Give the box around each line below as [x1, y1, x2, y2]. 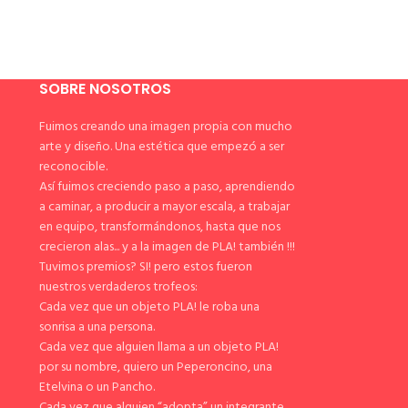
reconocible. [38, 157, 107, 178]
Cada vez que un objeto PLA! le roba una [38, 297, 260, 318]
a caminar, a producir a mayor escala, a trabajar [38, 197, 290, 218]
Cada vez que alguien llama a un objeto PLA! [38, 337, 279, 358]
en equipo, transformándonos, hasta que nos [38, 217, 280, 238]
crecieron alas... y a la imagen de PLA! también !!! [38, 237, 295, 258]
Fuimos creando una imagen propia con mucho [38, 117, 292, 138]
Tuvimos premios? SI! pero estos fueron [38, 257, 252, 278]
